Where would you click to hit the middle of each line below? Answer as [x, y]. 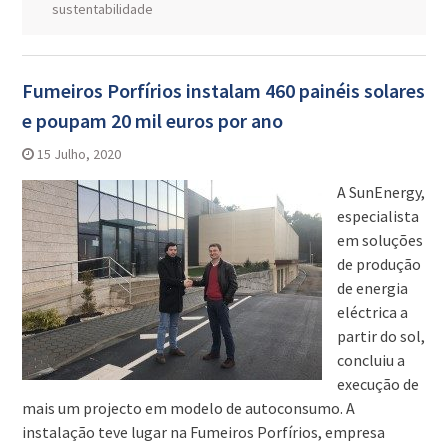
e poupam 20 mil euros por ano [152, 121]
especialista [377, 216]
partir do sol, [380, 336]
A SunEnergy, [380, 192]
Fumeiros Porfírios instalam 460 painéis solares [223, 91]
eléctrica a [372, 312]
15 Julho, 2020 [78, 154]
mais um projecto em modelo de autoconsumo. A [188, 408]
